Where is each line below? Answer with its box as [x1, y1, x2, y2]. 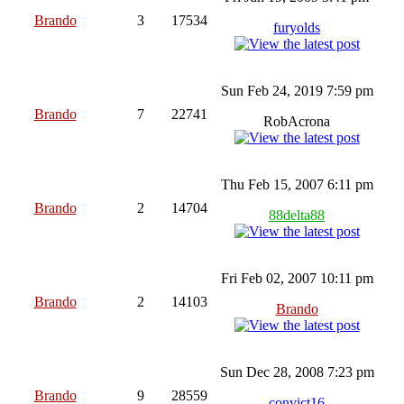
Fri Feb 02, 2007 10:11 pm [220, 270, 373, 286]
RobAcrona [263, 113, 330, 129]
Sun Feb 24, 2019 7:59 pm [220, 82, 373, 98]
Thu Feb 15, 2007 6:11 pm [220, 176, 373, 192]
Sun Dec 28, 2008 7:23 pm [219, 363, 374, 380]
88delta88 [269, 207, 325, 223]
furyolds [273, 19, 320, 35]
